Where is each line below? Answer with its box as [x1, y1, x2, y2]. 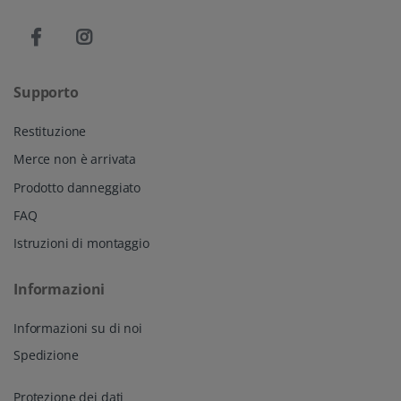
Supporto [13, 82, 79, 103]
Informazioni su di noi [13, 320, 142, 337]
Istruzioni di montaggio [13, 235, 149, 252]
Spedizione [13, 346, 79, 364]
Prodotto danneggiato [13, 178, 141, 196]
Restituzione [13, 123, 87, 141]
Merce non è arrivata [13, 150, 137, 168]
